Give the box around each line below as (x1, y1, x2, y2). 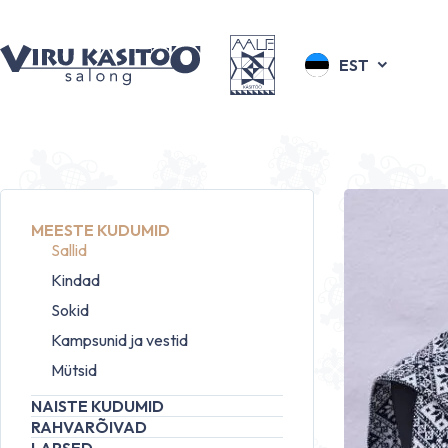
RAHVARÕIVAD (31, 417, 147, 437)
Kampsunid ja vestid (51, 330, 188, 350)
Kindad (51, 270, 100, 290)
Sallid (51, 240, 87, 260)
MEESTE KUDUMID (31, 220, 170, 240)
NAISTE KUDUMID (31, 396, 164, 416)
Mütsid (51, 360, 97, 380)
